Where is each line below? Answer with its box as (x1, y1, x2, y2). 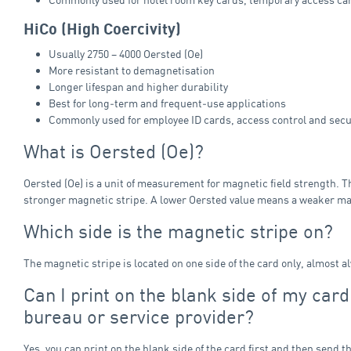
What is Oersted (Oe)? (24, 139, 204, 163)
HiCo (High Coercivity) (24, 20, 181, 38)
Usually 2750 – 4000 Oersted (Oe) (49, 46, 203, 60)
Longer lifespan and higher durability (49, 79, 228, 93)
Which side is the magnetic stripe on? (24, 219, 333, 243)
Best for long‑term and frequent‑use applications (49, 96, 286, 110)
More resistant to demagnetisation (49, 63, 215, 77)
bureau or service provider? (24, 304, 254, 328)
